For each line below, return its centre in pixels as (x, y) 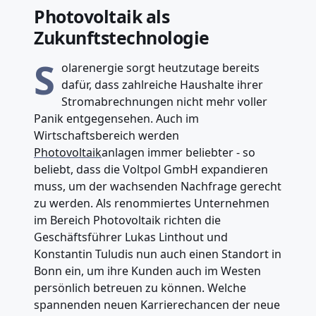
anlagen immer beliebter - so (178, 152)
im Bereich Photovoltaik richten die (127, 220)
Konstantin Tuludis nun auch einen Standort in (158, 254)
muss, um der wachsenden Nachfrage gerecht (158, 186)
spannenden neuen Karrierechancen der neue (157, 304)
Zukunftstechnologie (122, 37)
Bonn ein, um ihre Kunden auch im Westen (147, 271)
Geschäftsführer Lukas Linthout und (131, 237)
